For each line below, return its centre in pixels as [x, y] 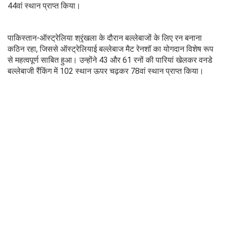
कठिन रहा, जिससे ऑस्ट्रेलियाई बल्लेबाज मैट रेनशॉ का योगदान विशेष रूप [110, 49]
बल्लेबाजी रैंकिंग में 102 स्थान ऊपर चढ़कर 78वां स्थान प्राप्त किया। [106, 71]
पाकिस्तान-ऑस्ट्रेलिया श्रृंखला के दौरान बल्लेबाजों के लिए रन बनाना [105, 38]
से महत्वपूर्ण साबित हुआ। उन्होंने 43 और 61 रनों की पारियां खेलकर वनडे [110, 60]
